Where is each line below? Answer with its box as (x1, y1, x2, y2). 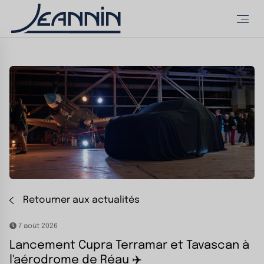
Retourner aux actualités (20, 195, 140, 205)
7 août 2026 (16, 223, 58, 230)
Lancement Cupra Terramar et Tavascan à (9, 239, 249, 252)
